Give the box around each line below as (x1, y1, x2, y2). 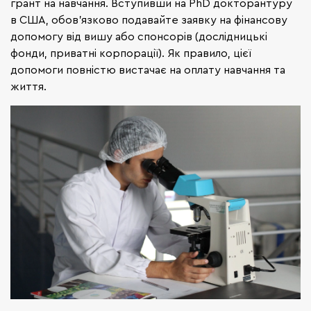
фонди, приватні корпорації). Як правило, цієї (10, 46, 251, 60)
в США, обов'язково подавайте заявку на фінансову (10, 12, 287, 27)
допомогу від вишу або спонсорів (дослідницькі (10, 29, 267, 44)
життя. (10, 79, 47, 94)
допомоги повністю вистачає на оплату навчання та (10, 62, 285, 77)
